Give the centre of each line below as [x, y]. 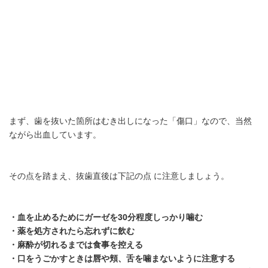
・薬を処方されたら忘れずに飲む [72, 231]
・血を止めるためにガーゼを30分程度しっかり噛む [106, 217]
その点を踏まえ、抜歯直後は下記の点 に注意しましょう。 [119, 176]
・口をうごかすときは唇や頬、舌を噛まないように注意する [122, 258]
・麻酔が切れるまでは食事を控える [76, 244]
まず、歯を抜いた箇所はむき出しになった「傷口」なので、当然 [130, 121]
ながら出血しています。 [55, 134]
